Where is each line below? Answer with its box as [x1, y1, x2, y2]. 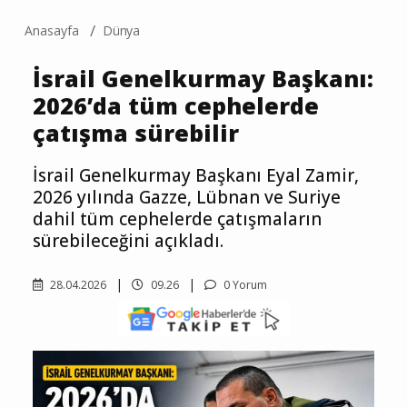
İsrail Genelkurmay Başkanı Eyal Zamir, [33, 164, 359, 188]
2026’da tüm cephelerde [33, 90, 319, 122]
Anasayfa [25, 22, 79, 40]
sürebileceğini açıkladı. [33, 229, 223, 253]
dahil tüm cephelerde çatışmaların [33, 207, 322, 232]
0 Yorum [221, 277, 267, 293]
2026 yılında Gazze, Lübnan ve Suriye [33, 185, 341, 210]
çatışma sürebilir [33, 117, 239, 149]
